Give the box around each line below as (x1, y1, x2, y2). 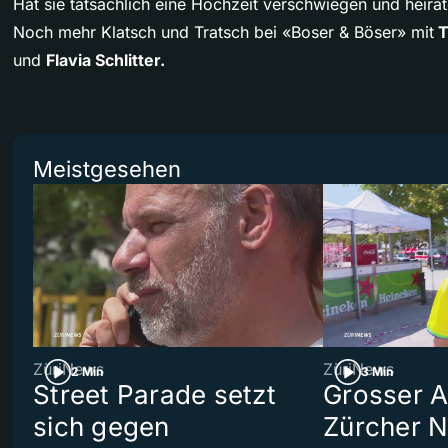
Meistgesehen (33, 155, 181, 182)
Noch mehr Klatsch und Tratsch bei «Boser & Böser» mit (13, 21, 434, 42)
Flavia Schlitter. (46, 49, 165, 70)
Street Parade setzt (33, 379, 276, 410)
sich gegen (33, 411, 170, 442)
